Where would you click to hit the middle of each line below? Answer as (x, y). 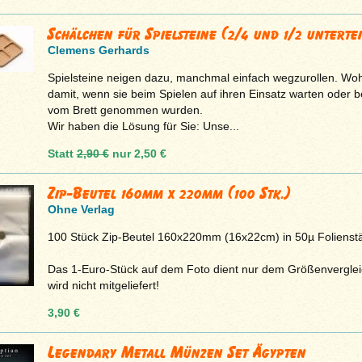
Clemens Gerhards (98, 50)
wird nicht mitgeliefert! (103, 285)
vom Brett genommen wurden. (125, 109)
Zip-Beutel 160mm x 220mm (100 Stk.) (169, 193)
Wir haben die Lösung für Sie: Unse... (143, 126)
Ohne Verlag (81, 209)
